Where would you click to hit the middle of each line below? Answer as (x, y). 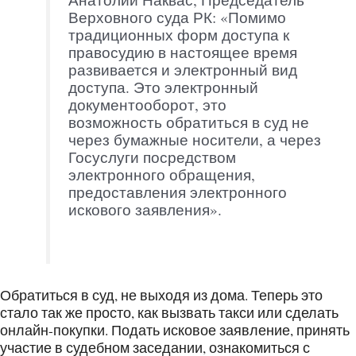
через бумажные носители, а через (194, 139)
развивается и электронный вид (182, 70)
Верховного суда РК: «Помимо (177, 17)
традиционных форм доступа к (178, 35)
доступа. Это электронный (163, 87)
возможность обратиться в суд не (188, 122)
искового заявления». (145, 209)
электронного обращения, (161, 174)
